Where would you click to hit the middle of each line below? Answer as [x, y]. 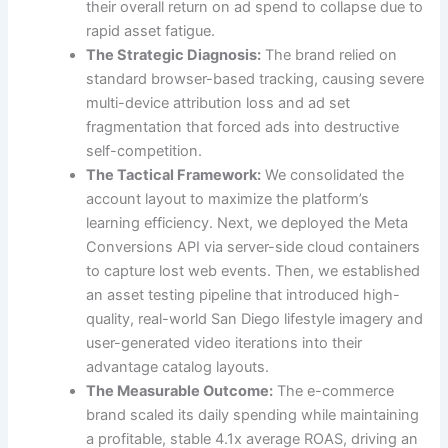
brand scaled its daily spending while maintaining [253, 415]
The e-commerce [334, 391]
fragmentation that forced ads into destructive [243, 127]
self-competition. [144, 151]
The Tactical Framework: [174, 175]
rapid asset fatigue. [151, 31]
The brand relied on [329, 55]
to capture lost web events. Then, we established [253, 271]
